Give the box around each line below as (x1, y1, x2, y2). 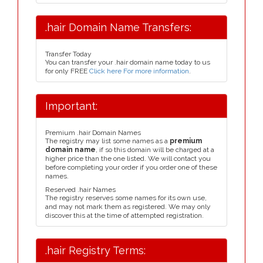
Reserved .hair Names (45, 186, 116, 194)
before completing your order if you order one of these (45, 163, 217, 171)
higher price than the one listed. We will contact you (45, 154, 211, 163)
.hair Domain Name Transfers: (45, 21, 191, 33)
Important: (45, 100, 97, 112)
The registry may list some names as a (45, 137, 170, 145)
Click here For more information (89, 67, 189, 75)
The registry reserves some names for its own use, (45, 194, 207, 202)
